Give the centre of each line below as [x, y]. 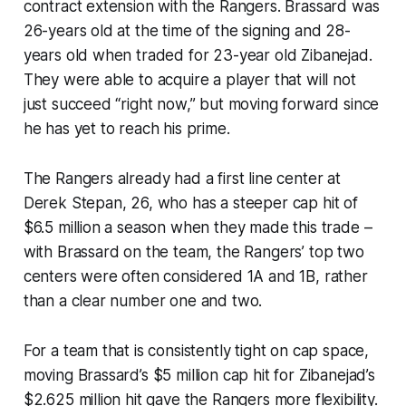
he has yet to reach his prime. [126, 128]
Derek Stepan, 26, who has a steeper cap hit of [190, 203]
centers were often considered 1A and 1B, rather [195, 276]
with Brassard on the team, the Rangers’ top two [193, 251]
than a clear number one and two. [143, 300]
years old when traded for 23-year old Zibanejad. [198, 55]
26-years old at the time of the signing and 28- [187, 30]
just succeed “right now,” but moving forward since [201, 104]
